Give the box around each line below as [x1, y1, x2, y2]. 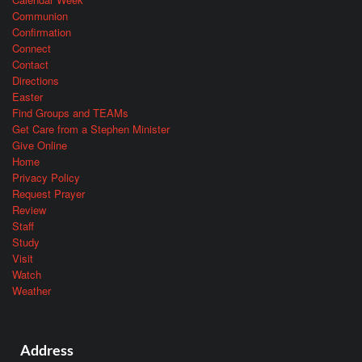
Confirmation [12, 23, 71, 40]
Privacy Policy [12, 169, 80, 185]
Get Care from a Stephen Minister [12, 120, 170, 137]
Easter [12, 88, 43, 104]
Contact [12, 56, 48, 72]
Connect [12, 40, 51, 56]
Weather [12, 282, 51, 298]
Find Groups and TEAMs [12, 104, 128, 120]
